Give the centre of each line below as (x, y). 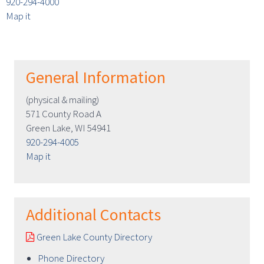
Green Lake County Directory (93, 237)
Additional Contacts (93, 215)
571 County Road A (64, 114)
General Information (96, 77)
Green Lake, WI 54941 (68, 128)
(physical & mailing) (62, 100)
